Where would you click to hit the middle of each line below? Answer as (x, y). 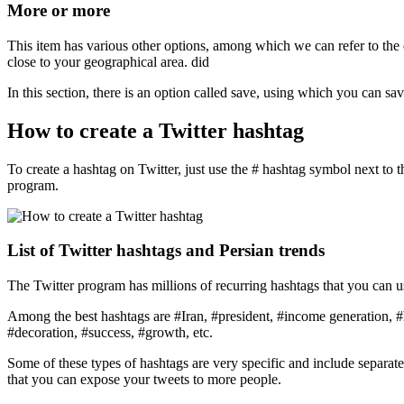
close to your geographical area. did (108, 61)
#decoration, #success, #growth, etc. (110, 332)
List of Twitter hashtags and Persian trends (166, 251)
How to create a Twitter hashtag (156, 130)
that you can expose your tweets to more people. (144, 379)
